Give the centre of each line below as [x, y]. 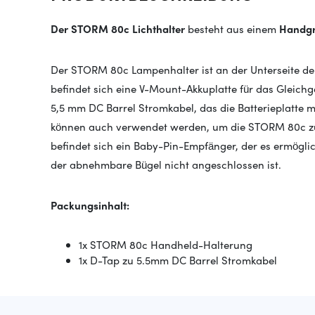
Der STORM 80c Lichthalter [119, 29]
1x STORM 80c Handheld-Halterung [166, 245]
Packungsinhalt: [90, 205]
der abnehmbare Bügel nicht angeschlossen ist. [166, 165]
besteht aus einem [232, 29]
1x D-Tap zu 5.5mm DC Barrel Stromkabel [178, 260]
